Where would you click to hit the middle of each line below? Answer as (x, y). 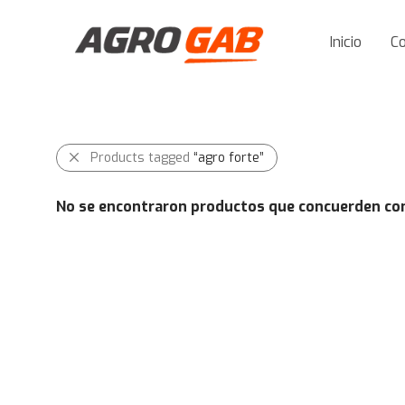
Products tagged (142, 158)
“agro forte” (229, 158)
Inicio (346, 42)
